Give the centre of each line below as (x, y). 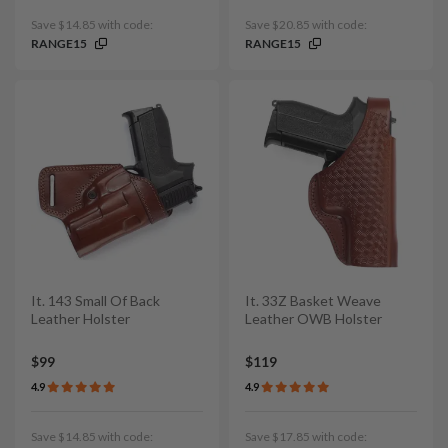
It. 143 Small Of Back (95, 300)
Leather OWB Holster (313, 318)
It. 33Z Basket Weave (313, 300)
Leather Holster (80, 318)
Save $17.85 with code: (306, 437)
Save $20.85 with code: (306, 24)
